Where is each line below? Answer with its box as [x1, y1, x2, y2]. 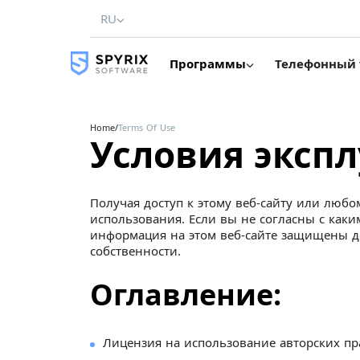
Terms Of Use [118, 121, 175, 133]
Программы [170, 55, 246, 72]
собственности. [90, 243, 181, 259]
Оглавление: [90, 275, 281, 314]
